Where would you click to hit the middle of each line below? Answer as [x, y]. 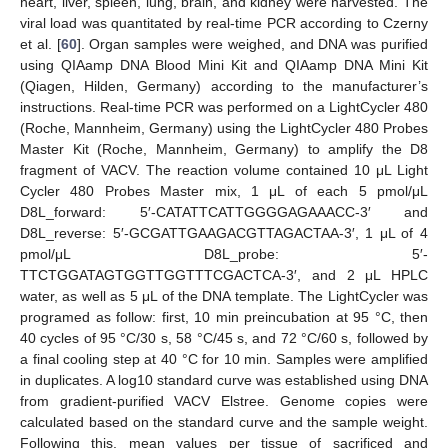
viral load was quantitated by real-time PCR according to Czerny [224, 22]
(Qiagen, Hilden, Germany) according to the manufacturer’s [224, 85]
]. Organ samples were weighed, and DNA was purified [252, 43]
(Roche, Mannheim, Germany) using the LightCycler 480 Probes [224, 127]
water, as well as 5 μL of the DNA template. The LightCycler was [224, 295]
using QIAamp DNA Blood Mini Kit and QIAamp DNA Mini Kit [224, 64]
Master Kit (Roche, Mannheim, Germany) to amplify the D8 [224, 148]
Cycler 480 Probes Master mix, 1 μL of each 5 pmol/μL [224, 190]
